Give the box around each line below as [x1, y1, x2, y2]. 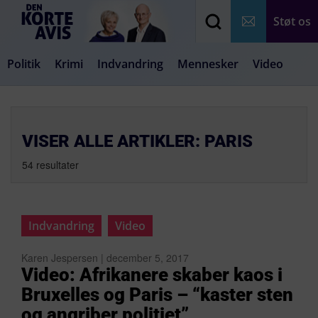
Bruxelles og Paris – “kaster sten [21, 284, 293, 305]
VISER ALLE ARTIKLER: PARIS [22, 131, 253, 151]
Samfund [54, 99, 103, 114]
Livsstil [170, 99, 207, 114]
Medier [117, 99, 155, 114]
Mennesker [177, 56, 238, 72]
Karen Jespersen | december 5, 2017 [21, 251, 189, 265]
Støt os [273, 13, 311, 29]
